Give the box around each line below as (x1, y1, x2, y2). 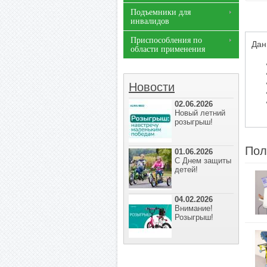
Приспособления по (131, 36, 202, 45)
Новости (129, 80, 175, 94)
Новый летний (175, 108, 225, 117)
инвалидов (131, 17, 169, 26)
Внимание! (175, 204, 213, 213)
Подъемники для (131, 8, 191, 17)
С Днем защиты (175, 156, 231, 165)
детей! (175, 165, 198, 174)
